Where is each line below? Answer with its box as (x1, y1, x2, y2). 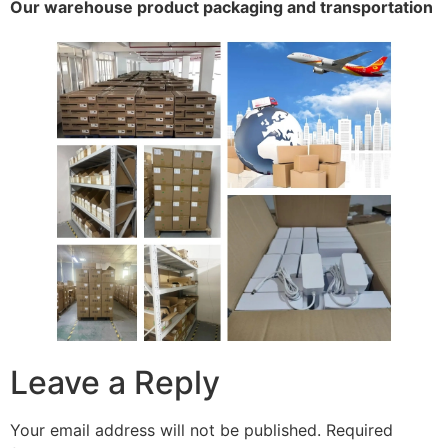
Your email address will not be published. (10, 420, 321, 441)
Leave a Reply (10, 363, 220, 403)
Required (326, 420, 393, 441)
